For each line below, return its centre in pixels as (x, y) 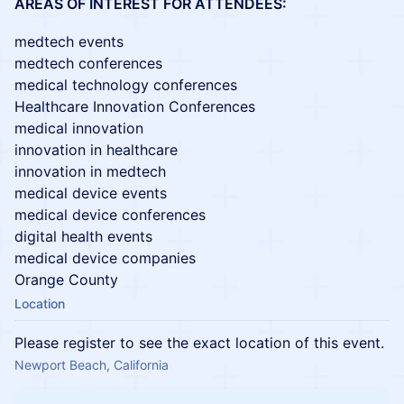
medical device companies (105, 258)
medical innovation (79, 128)
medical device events (91, 193)
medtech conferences (88, 63)
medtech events (69, 41)
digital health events (83, 236)
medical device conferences (110, 215)
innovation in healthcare (96, 150)
